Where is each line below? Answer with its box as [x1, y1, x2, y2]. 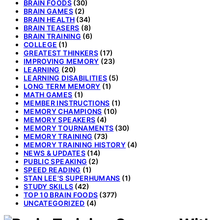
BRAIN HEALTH [24, 15, 75, 24]
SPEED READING [24, 165, 81, 174]
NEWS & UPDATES [24, 149, 85, 158]
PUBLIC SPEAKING [24, 157, 87, 166]
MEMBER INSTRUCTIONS [24, 99, 110, 108]
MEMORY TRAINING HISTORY [24, 140, 126, 149]
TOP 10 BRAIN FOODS [24, 191, 98, 199]
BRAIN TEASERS [24, 24, 80, 32]
